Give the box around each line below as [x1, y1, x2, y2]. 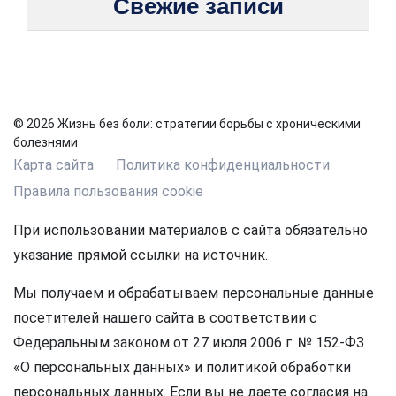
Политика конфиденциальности [116, 156, 330, 174]
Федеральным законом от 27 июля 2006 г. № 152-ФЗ [13, 334, 364, 352]
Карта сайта [13, 156, 94, 174]
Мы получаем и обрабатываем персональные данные [13, 285, 374, 302]
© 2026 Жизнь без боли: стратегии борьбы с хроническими [13, 117, 361, 132]
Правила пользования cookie [13, 183, 203, 201]
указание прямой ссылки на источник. [13, 247, 268, 264]
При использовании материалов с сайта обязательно [13, 222, 368, 240]
